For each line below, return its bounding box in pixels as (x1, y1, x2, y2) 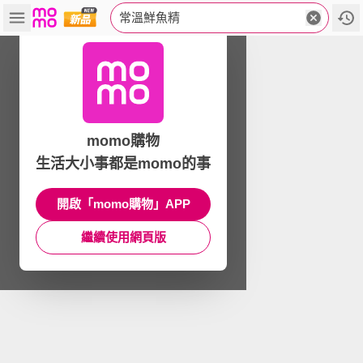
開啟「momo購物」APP (56, 197, 190, 211)
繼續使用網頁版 (80, 230, 166, 244)
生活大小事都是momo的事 (36, 156, 211, 172)
